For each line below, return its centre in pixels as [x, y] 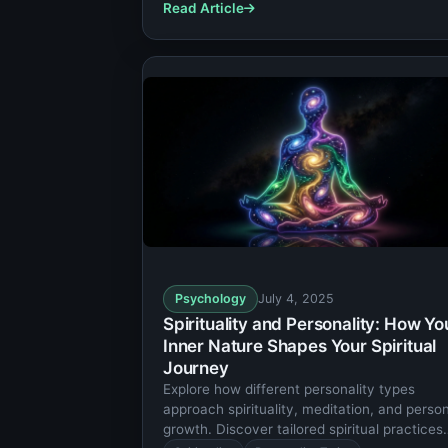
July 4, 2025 [296, 299]
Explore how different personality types [289, 389]
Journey [196, 368]
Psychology [210, 299]
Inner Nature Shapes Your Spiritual [300, 346]
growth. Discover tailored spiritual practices [303, 429]
